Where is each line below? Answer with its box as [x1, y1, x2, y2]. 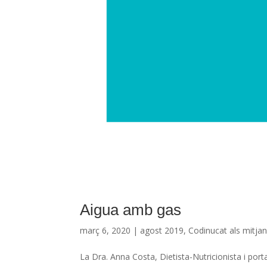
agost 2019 [140, 224, 184, 236]
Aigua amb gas [80, 200, 182, 219]
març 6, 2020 [80, 224, 131, 236]
